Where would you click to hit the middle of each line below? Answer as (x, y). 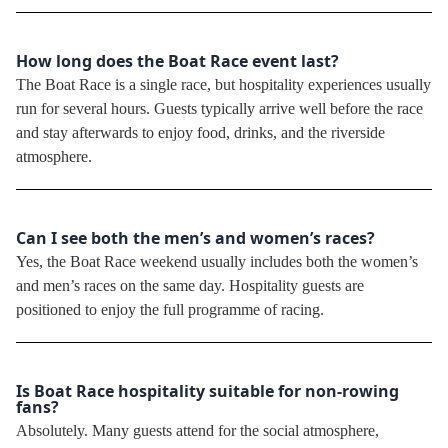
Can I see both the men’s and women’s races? (195, 237)
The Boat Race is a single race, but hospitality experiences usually (223, 84)
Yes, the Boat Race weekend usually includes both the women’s (217, 261)
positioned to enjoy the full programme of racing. (170, 309)
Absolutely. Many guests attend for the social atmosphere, (197, 430)
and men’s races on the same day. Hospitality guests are (190, 285)
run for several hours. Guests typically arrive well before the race (219, 108)
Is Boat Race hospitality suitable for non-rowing (207, 390)
